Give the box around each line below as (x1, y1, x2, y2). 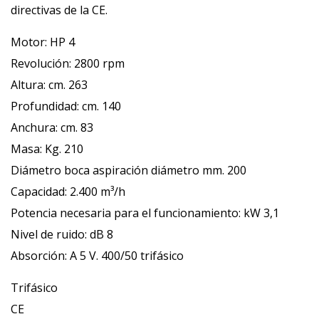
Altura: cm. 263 (11, 77, 88, 93)
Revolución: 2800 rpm (11, 56, 125, 71)
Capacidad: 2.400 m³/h (11, 184, 125, 199)
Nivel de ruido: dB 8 (11, 226, 113, 242)
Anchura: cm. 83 (11, 120, 93, 135)
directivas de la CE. (11, 2, 108, 18)
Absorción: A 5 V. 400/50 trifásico (11, 248, 184, 263)
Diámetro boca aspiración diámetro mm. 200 (11, 162, 246, 178)
